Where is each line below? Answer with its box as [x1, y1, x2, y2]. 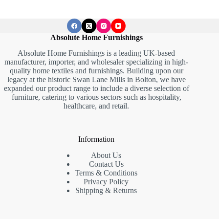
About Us [91, 151, 122, 160]
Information [78, 135, 115, 144]
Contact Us [88, 160, 124, 169]
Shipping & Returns [75, 186, 137, 195]
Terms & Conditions [75, 169, 138, 177]
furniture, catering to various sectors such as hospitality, [11, 93, 181, 102]
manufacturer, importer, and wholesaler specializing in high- [4, 58, 189, 66]
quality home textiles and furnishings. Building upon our [9, 66, 183, 75]
